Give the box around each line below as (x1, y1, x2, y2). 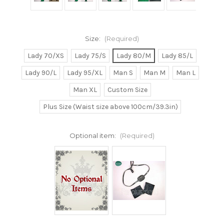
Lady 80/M (116, 51, 151, 60)
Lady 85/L (161, 51, 193, 60)
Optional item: (69, 131, 117, 140)
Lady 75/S (74, 51, 106, 60)
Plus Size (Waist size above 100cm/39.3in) (42, 102, 178, 111)
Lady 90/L (25, 68, 57, 77)
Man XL (73, 85, 97, 94)
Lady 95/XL (67, 68, 103, 77)
